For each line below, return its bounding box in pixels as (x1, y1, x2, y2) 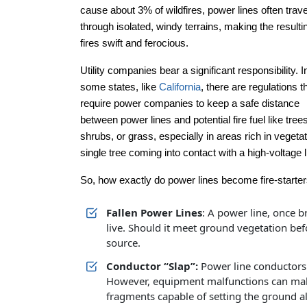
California (159, 81, 201, 93)
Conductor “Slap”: (106, 259, 198, 273)
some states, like (80, 81, 159, 93)
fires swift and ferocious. (80, 37, 188, 49)
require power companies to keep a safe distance (80, 97, 299, 109)
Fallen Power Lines (106, 206, 202, 219)
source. (106, 236, 140, 249)
